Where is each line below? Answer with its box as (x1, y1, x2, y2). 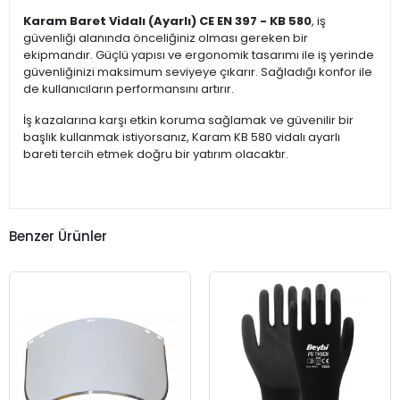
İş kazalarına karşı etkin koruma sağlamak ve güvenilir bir (23, 112, 354, 129)
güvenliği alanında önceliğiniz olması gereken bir (23, 29, 308, 47)
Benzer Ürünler (9, 226, 107, 246)
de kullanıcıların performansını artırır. (23, 80, 234, 98)
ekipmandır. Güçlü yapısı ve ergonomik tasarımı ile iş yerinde (23, 46, 374, 64)
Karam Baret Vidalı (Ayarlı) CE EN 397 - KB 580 (23, 12, 312, 30)
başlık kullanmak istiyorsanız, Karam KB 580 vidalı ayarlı (23, 129, 340, 146)
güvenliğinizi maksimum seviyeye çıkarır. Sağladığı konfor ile (23, 63, 372, 81)
